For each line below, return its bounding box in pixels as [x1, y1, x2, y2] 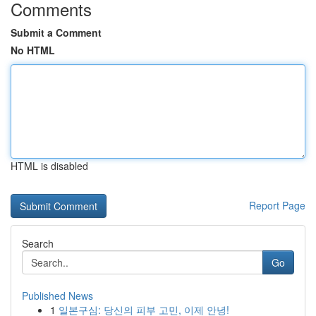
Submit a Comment [11, 25, 102, 39]
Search [22, 236, 54, 250]
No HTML [11, 43, 55, 57]
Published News [22, 288, 93, 303]
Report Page [249, 198, 305, 212]
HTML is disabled [11, 159, 88, 173]
